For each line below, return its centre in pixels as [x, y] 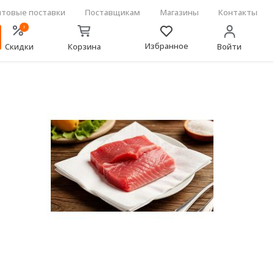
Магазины [179, 12]
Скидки [19, 46]
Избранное [166, 46]
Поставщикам [113, 12]
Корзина [84, 46]
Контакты [238, 12]
